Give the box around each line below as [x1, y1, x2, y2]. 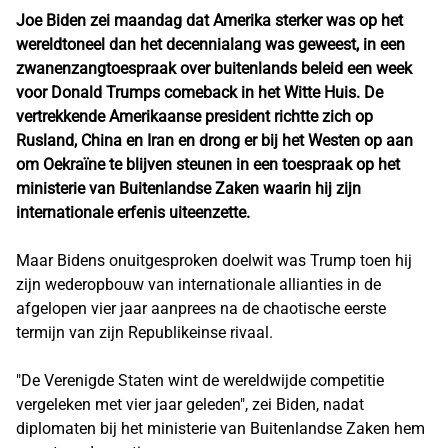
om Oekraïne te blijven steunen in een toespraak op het [16, 155, 400, 174]
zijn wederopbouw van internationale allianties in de [16, 275, 381, 294]
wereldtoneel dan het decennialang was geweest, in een [16, 35, 405, 54]
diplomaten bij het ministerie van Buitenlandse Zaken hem [16, 419, 425, 438]
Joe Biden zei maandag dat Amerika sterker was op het [16, 11, 403, 30]
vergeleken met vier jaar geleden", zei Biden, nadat [16, 395, 364, 414]
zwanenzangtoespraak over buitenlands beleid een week [16, 59, 412, 78]
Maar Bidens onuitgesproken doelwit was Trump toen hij [16, 251, 412, 270]
